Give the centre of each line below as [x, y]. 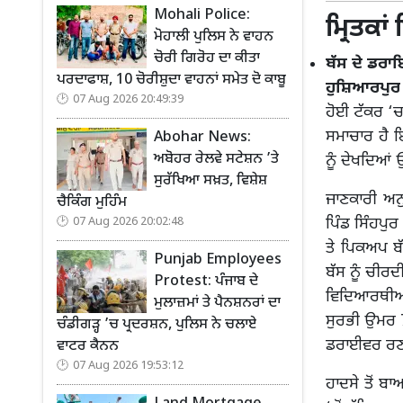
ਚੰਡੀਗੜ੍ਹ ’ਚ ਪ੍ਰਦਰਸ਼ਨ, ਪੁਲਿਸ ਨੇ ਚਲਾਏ [157, 325]
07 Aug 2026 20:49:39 [128, 100]
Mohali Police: [202, 16]
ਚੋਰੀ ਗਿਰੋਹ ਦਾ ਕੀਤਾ [207, 59]
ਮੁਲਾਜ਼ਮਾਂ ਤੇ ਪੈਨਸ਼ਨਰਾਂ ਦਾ [217, 304]
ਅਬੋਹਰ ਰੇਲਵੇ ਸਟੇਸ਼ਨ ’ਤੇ [216, 160]
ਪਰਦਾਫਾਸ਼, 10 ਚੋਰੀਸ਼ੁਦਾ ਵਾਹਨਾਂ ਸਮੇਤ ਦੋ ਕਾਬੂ [171, 81]
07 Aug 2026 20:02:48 [128, 222]
